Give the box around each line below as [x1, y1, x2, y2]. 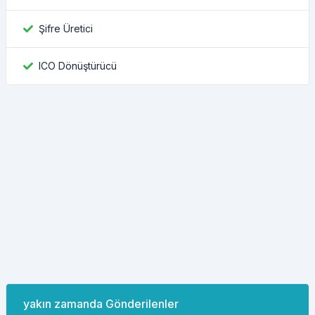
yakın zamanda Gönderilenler [23, 297, 179, 311]
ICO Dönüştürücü [39, 60, 117, 72]
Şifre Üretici [39, 22, 93, 34]
